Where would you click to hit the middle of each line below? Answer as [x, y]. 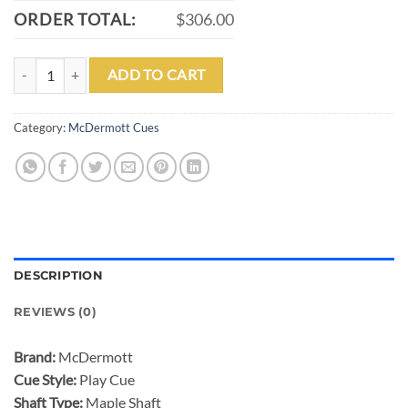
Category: [41, 127]
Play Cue [106, 380]
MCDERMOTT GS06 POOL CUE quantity [128, 66]
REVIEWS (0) [55, 312]
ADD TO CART [156, 74]
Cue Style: [45, 380]
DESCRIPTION [58, 276]
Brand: [35, 357]
